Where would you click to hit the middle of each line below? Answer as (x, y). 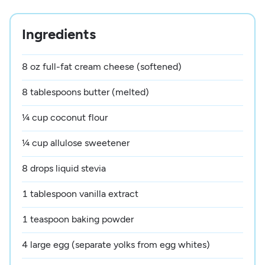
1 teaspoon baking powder (78, 219)
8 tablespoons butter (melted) (86, 92)
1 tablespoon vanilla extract (80, 193)
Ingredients (59, 34)
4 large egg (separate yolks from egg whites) (116, 244)
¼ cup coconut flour (65, 117)
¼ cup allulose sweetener (76, 143)
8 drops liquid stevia (64, 168)
